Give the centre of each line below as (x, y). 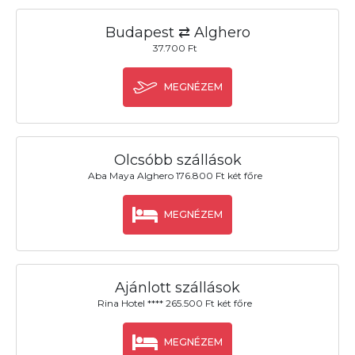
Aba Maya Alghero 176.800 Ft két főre (175, 176)
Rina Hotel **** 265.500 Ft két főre (175, 303)
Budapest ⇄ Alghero (177, 32)
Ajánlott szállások (177, 288)
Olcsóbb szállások (177, 160)
